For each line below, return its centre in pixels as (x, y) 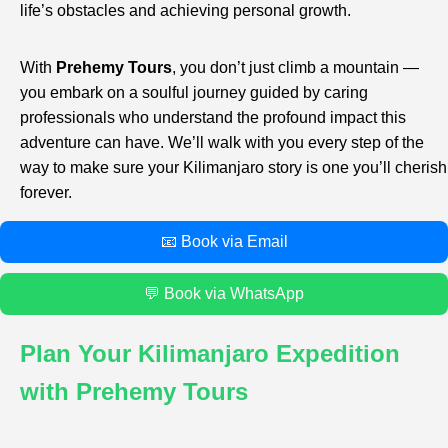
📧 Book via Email (224, 241)
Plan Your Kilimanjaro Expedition (210, 353)
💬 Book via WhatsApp (224, 293)
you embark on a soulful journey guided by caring (194, 92)
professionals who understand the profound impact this (213, 117)
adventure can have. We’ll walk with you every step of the (222, 142)
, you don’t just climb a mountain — (295, 67)
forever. (46, 192)
